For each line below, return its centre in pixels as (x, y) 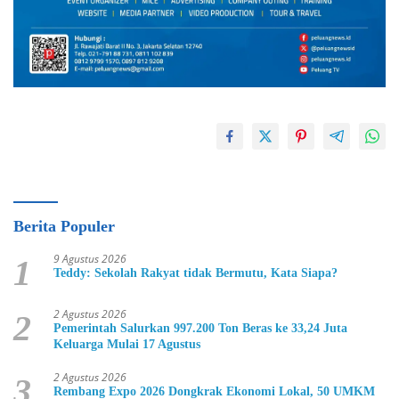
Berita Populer (64, 227)
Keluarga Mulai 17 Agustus (127, 345)
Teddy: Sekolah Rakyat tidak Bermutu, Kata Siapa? (195, 273)
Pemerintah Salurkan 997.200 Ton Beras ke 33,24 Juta (200, 329)
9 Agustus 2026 (90, 259)
